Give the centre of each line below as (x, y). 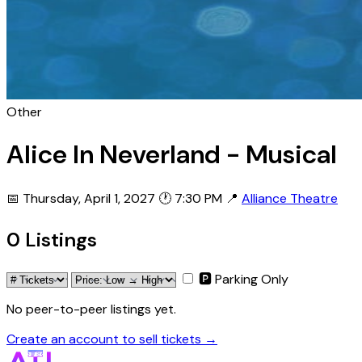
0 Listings (52, 239)
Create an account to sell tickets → (112, 339)
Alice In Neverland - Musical (172, 155)
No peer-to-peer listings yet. (91, 309)
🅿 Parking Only (244, 279)
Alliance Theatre (290, 198)
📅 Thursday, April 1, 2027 (81, 198)
